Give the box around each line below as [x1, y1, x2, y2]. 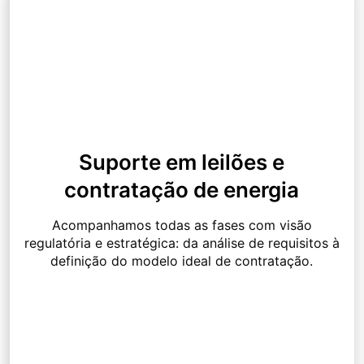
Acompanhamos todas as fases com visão [51, 217, 312, 234]
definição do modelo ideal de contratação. [50, 253, 314, 270]
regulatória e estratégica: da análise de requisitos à [24, 235, 340, 252]
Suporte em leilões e [79, 149, 285, 175]
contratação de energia [64, 177, 300, 203]
